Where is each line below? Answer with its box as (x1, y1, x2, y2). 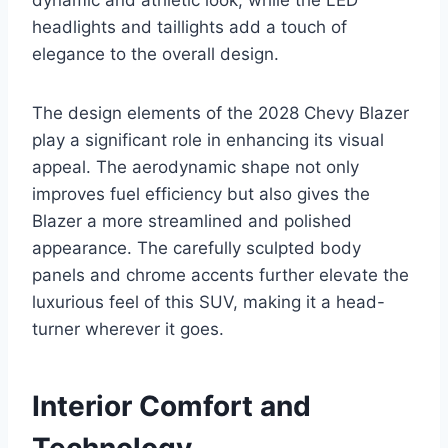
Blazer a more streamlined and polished (32, 210, 352, 231)
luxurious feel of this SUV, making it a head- (32, 291, 385, 312)
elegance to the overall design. (32, 43, 279, 64)
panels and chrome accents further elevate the (32, 264, 409, 285)
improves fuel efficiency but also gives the (32, 183, 370, 204)
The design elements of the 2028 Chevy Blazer (32, 102, 409, 123)
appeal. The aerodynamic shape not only (32, 156, 359, 177)
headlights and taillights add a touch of (32, 16, 347, 37)
